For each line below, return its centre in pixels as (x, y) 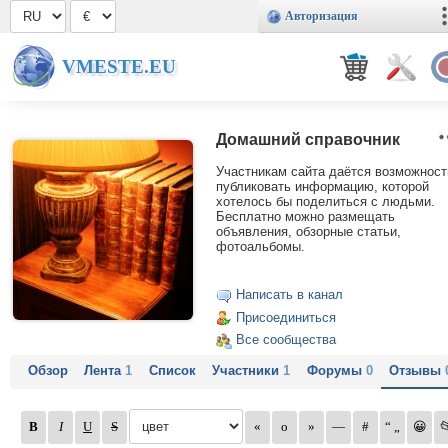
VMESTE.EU (119, 66)
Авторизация (321, 16)
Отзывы (416, 370)
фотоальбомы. (260, 247)
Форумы (336, 370)
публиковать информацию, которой (322, 187)
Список (172, 370)
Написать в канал (289, 295)
